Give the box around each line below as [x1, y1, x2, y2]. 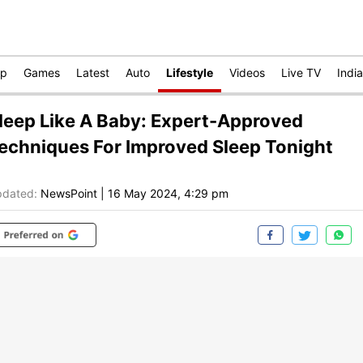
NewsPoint [41, 186, 97, 201]
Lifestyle [166, 66, 213, 79]
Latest [76, 66, 109, 79]
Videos [229, 66, 265, 79]
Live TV [281, 66, 321, 79]
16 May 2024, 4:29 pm [108, 186, 228, 201]
